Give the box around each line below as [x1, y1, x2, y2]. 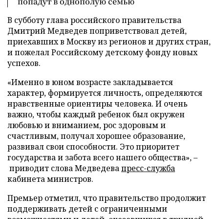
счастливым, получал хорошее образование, [7, 131, 185, 141]
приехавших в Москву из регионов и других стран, [7, 36, 211, 47]
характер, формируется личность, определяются [7, 88, 202, 98]
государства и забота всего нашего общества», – [7, 152, 197, 163]
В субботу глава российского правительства [7, 15, 181, 25]
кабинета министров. [7, 174, 93, 184]
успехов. [7, 58, 41, 68]
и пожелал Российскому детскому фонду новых [7, 47, 197, 58]
